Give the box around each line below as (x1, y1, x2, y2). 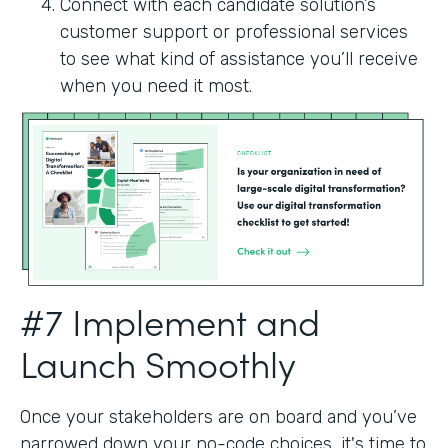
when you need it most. (60, 74, 252, 97)
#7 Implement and (20, 295, 320, 347)
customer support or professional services (60, 20, 408, 43)
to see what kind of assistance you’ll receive (60, 47, 418, 70)
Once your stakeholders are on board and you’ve (20, 406, 417, 429)
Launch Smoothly (20, 337, 296, 389)
